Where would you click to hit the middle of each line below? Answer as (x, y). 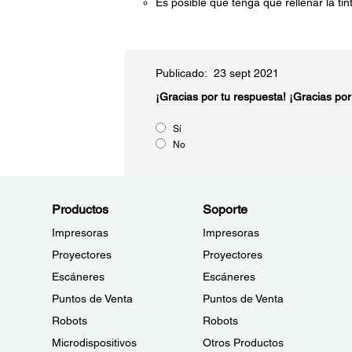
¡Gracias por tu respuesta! (220, 97)
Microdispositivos (94, 343)
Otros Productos (243, 343)
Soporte (225, 209)
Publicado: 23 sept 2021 (217, 73)
